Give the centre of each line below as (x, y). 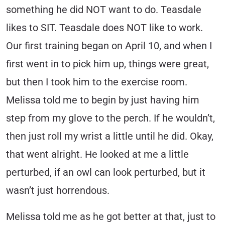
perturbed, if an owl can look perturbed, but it (106, 173)
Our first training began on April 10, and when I (109, 46)
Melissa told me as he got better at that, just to (111, 217)
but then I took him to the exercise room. (97, 82)
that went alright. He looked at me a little (97, 155)
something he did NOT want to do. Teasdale (104, 10)
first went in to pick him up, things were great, (107, 64)
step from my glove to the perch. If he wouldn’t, (110, 119)
